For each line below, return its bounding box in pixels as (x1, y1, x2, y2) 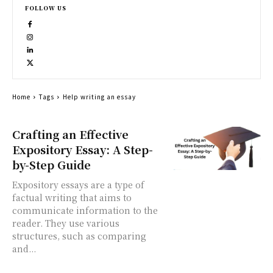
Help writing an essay (63, 92, 136, 101)
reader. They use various (12, 217, 119, 229)
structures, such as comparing (12, 230, 146, 242)
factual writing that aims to (12, 191, 132, 204)
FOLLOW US (25, 4, 66, 12)
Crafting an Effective (12, 126, 129, 142)
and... (12, 243, 36, 255)
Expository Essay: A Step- (12, 141, 153, 157)
